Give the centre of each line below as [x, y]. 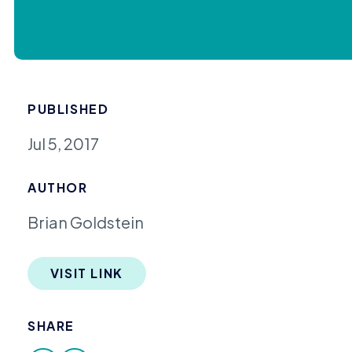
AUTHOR [58, 188]
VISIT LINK [86, 273]
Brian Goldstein [86, 222]
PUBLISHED [68, 108]
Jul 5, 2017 [64, 143]
